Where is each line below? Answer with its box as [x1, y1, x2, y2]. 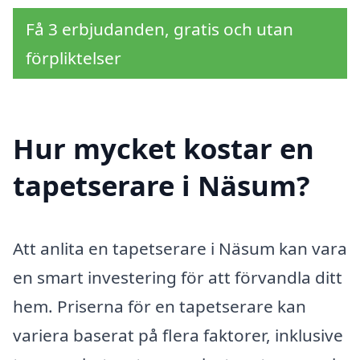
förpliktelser [26, 46, 121, 69]
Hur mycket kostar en [13, 129, 314, 168]
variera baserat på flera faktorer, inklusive [13, 324, 343, 347]
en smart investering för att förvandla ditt [13, 266, 342, 289]
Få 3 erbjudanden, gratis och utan [26, 17, 293, 40]
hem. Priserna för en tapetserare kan [13, 295, 306, 318]
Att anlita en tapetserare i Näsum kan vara [13, 237, 347, 260]
